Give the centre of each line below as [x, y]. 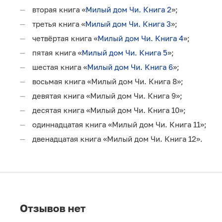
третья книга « [59, 24]
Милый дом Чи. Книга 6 [130, 67]
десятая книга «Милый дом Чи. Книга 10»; [109, 110]
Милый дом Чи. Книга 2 [129, 10]
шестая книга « [60, 67]
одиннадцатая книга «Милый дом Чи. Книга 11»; [119, 125]
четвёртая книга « [65, 38]
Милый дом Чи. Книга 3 [128, 24]
